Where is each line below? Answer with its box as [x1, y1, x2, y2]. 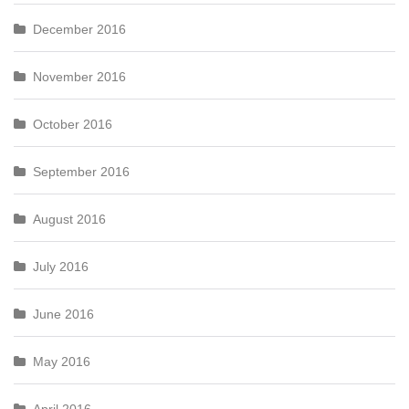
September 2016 [33, 164, 130, 179]
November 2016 [33, 69, 126, 84]
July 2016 [33, 259, 89, 274]
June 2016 [33, 307, 94, 321]
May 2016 [33, 354, 90, 369]
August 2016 [33, 212, 106, 226]
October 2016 [33, 117, 112, 131]
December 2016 [33, 22, 126, 37]
